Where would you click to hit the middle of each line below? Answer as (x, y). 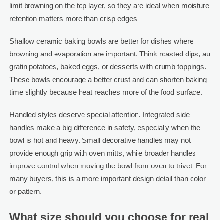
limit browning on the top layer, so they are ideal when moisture (109, 5)
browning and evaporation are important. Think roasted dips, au (110, 54)
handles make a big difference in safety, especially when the (105, 127)
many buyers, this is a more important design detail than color (107, 178)
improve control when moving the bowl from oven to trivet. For (108, 165)
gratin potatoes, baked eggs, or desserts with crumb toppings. (108, 66)
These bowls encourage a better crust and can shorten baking (108, 79)
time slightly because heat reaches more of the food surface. (106, 92)
